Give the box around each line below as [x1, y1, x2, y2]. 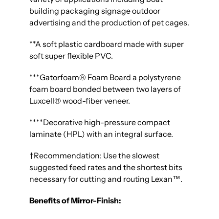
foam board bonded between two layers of [29, 84, 181, 94]
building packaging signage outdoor [29, 6, 160, 16]
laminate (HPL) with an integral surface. [29, 129, 173, 139]
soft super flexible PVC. [29, 51, 113, 61]
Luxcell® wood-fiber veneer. [29, 96, 130, 106]
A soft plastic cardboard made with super [35, 39, 184, 49]
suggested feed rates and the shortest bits [29, 162, 182, 173]
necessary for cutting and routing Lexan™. [29, 174, 182, 184]
